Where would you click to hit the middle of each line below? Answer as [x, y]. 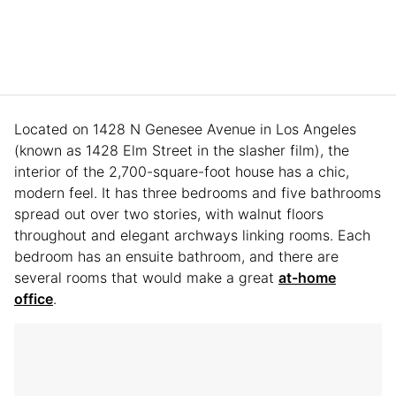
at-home [307, 278]
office [34, 299]
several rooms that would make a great [146, 278]
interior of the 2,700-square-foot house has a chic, [182, 172]
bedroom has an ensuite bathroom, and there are [176, 257]
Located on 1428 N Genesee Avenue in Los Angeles [185, 129]
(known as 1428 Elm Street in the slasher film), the [182, 151]
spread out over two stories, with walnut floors [169, 214]
